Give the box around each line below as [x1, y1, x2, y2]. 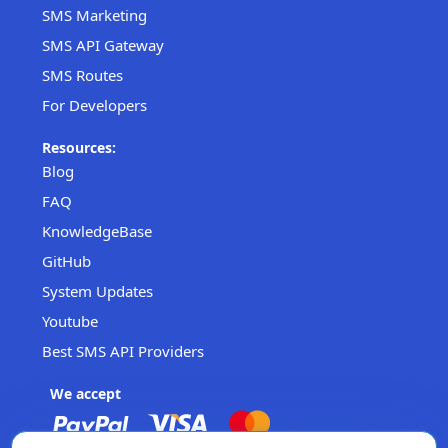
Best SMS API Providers [42, 340, 204, 361]
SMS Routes [42, 64, 123, 85]
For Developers [42, 94, 147, 115]
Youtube [42, 310, 98, 331]
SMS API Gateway [42, 34, 164, 55]
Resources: [42, 137, 116, 157]
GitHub [42, 250, 91, 271]
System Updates [42, 280, 153, 301]
